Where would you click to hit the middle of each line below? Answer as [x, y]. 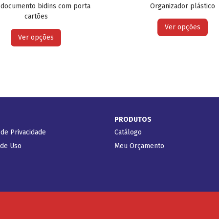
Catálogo [128, 132]
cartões [36, 16]
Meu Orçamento [139, 146]
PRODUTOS [133, 119]
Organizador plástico [183, 6]
